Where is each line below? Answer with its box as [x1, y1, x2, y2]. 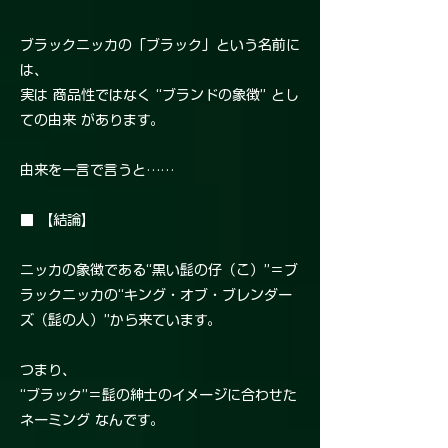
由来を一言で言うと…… [20, 163, 174, 178]
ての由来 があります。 [20, 113, 164, 128]
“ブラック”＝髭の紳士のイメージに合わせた [20, 388, 297, 403]
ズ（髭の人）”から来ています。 [20, 313, 221, 328]
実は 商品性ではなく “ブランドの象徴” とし [20, 88, 299, 103]
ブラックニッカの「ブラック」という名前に [20, 38, 300, 53]
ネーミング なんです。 [20, 413, 164, 428]
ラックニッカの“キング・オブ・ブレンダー [20, 288, 292, 303]
